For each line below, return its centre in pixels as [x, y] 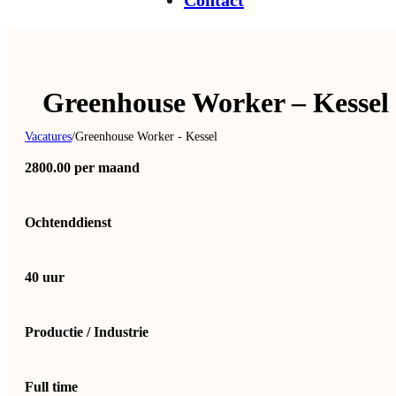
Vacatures [48, 136]
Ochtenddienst [68, 222]
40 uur [45, 277]
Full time [51, 386]
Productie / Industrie [87, 331]
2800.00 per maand [82, 167]
